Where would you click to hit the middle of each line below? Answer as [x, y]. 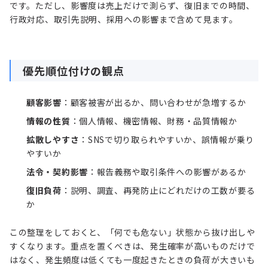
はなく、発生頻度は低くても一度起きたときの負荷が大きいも [133, 259]
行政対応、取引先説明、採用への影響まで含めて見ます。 [124, 19]
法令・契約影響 [57, 171]
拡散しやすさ [53, 139]
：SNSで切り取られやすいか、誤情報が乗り [167, 139]
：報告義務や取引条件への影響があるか [167, 171]
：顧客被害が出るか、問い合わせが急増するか [154, 102]
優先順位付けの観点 [74, 70]
